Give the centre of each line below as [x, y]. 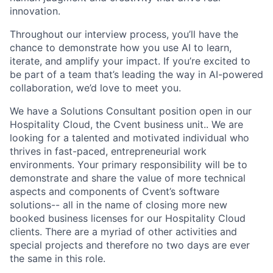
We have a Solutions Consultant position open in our [131, 111]
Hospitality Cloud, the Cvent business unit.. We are [126, 124]
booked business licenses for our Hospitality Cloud [128, 218]
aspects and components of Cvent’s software [115, 191]
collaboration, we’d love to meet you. [95, 88]
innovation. [35, 11]
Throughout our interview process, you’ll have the [124, 34]
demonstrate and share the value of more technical [128, 178]
